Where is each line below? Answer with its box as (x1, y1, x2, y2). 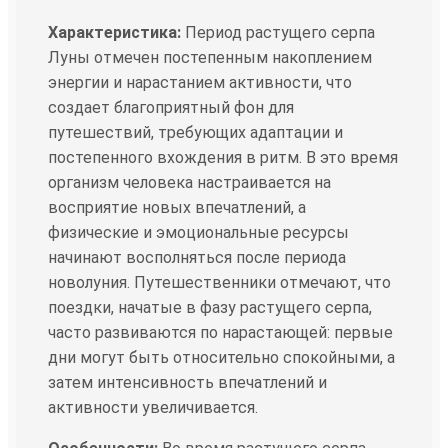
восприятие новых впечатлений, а (48, 197, 306, 217)
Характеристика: (48, 22, 181, 42)
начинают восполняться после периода (48, 247, 346, 267)
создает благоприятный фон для (48, 97, 294, 117)
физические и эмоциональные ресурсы (48, 222, 349, 242)
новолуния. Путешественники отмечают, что (48, 272, 391, 292)
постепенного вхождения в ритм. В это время (48, 147, 398, 167)
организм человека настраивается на (48, 172, 331, 192)
